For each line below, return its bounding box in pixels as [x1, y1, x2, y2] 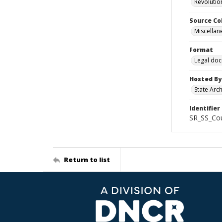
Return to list [64, 155, 110, 164]
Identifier [189, 104, 220, 112]
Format [189, 46, 213, 54]
